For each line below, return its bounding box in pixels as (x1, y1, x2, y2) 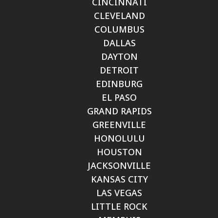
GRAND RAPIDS (87, 105, 152, 117)
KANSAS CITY (91, 173, 148, 185)
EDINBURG (96, 78, 143, 90)
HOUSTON (96, 146, 142, 158)
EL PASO (102, 91, 137, 103)
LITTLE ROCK (91, 200, 147, 212)
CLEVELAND (93, 10, 145, 21)
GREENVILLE (92, 119, 146, 130)
